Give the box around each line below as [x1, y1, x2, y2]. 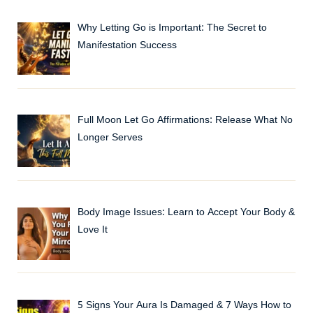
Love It [77, 224, 108, 238]
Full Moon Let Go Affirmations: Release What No [77, 114, 293, 128]
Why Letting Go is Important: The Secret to [77, 21, 267, 35]
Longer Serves [77, 131, 143, 145]
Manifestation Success [77, 38, 177, 52]
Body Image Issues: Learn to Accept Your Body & [77, 206, 295, 220]
